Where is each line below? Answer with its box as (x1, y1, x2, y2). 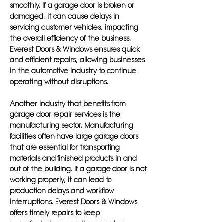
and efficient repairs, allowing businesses (10, 55, 145, 64)
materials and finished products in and (10, 154, 137, 163)
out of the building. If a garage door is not (10, 165, 147, 173)
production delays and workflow (10, 186, 114, 195)
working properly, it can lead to (10, 175, 111, 184)
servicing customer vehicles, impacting (10, 23, 138, 32)
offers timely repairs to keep (10, 208, 100, 217)
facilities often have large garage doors (10, 132, 138, 141)
